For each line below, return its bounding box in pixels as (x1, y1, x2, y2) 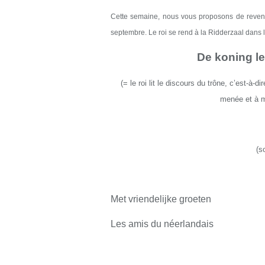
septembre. (111, 28, 148, 37)
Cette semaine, (111, 12, 163, 21)
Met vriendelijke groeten (111, 194, 211, 204)
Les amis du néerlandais (111, 219, 214, 229)
